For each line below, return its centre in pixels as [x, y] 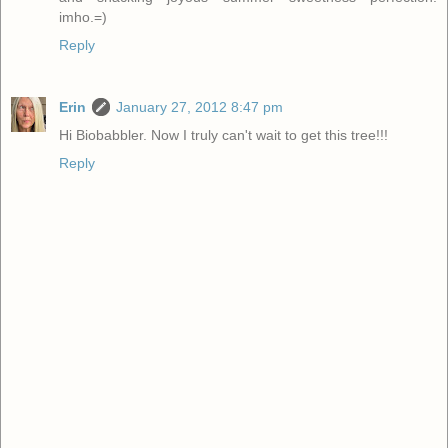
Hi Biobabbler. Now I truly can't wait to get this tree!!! [223, 135]
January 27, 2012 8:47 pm [199, 107]
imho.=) [83, 17]
